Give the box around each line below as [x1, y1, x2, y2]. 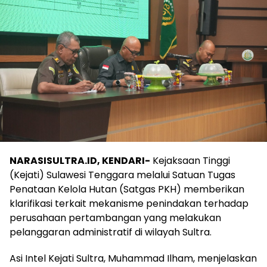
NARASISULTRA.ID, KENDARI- [10, 154, 150, 168]
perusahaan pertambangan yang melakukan [10, 211, 221, 225]
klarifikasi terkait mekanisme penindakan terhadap [10, 197, 249, 211]
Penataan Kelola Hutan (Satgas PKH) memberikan [10, 182, 244, 197]
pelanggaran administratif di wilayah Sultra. [10, 225, 212, 240]
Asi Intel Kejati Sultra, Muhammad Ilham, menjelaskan [10, 252, 257, 266]
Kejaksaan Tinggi [150, 154, 230, 168]
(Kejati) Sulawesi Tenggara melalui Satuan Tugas [10, 168, 235, 182]
